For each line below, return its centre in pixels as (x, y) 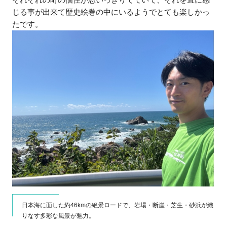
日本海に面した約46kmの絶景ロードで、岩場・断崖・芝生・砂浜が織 (118, 205)
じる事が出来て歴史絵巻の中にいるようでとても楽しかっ (111, 12)
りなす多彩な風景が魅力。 (59, 216)
